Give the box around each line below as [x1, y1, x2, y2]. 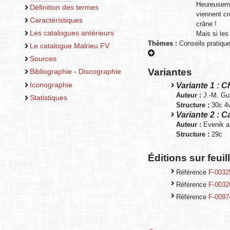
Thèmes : [148, 40, 179, 48]
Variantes [148, 66, 192, 78]
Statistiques [29, 93, 67, 102]
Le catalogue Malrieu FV [29, 42, 109, 50]
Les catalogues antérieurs [29, 29, 114, 37]
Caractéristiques [29, 15, 83, 24]
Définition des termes [29, 3, 99, 11]
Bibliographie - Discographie [29, 67, 121, 76]
